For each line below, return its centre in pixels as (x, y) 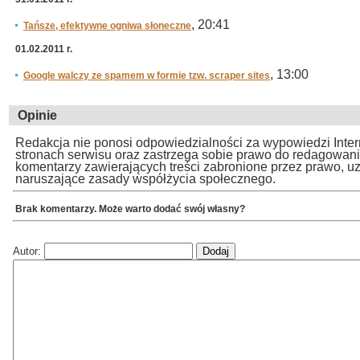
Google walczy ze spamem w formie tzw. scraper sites (147, 76)
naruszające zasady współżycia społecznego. (145, 179)
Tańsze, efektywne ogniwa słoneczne (107, 26)
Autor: (29, 251)
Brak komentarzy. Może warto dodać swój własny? (130, 209)
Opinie (37, 115)
